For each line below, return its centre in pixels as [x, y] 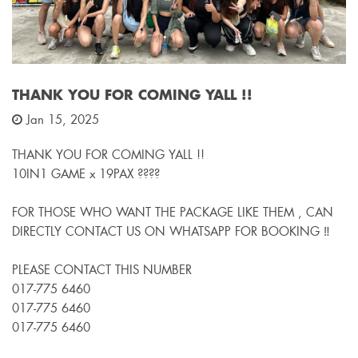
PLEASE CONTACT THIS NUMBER [102, 270]
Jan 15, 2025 [63, 119]
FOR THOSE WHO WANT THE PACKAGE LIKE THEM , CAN [173, 212]
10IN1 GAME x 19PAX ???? [86, 174]
